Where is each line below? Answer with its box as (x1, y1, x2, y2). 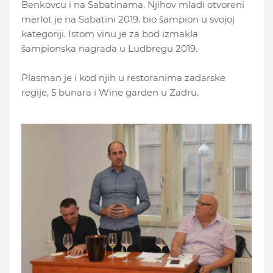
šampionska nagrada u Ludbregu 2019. (21, 43, 197, 55)
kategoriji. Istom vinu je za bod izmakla (21, 28, 198, 40)
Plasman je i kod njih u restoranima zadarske (21, 72, 225, 84)
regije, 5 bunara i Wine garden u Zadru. (21, 87, 199, 99)
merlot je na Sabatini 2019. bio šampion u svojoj (21, 13, 235, 26)
